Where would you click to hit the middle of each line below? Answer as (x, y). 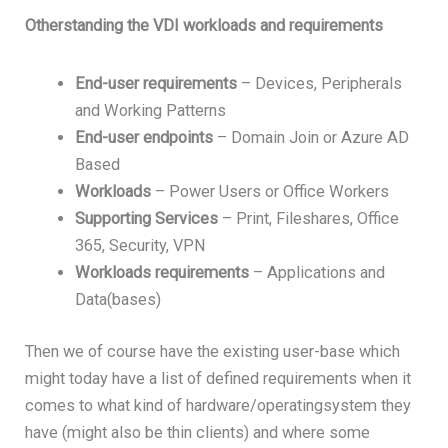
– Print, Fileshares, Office (310, 219)
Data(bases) (117, 300)
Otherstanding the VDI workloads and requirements (204, 25)
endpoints (177, 138)
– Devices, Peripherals (321, 84)
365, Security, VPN (140, 246)
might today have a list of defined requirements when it (218, 378)
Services (186, 219)
